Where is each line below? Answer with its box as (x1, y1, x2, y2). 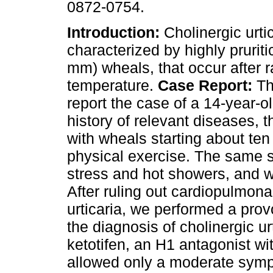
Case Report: (158, 77, 257, 94)
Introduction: (67, 24, 164, 41)
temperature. (67, 77, 158, 94)
